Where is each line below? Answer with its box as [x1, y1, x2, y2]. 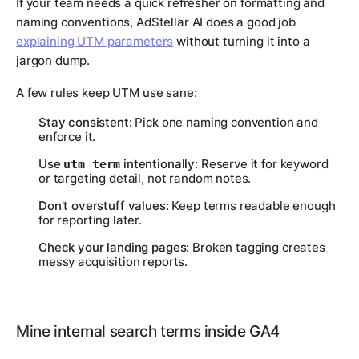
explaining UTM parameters [16, 33, 174, 49]
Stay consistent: [38, 114, 132, 130]
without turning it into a [173, 33, 310, 49]
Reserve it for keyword [197, 155, 329, 171]
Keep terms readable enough [168, 197, 336, 213]
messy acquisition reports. [38, 253, 188, 269]
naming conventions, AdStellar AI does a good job [16, 14, 296, 30]
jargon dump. [16, 52, 91, 68]
